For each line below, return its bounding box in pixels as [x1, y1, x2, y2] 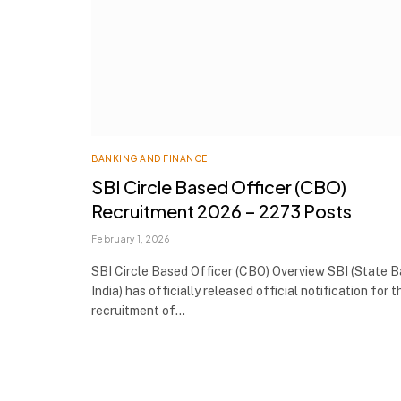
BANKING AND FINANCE [91, 153, 208, 165]
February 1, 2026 [91, 234, 169, 245]
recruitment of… [91, 303, 185, 319]
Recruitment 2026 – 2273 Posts [91, 200, 352, 223]
